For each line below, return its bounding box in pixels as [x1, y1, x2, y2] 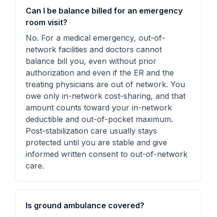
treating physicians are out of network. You [26, 79, 185, 89]
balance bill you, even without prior [26, 56, 156, 66]
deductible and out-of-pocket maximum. [26, 114, 173, 124]
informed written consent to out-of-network [26, 149, 187, 159]
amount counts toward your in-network [26, 103, 172, 112]
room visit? [26, 17, 67, 27]
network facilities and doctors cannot [26, 45, 162, 54]
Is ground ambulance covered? [26, 201, 144, 210]
